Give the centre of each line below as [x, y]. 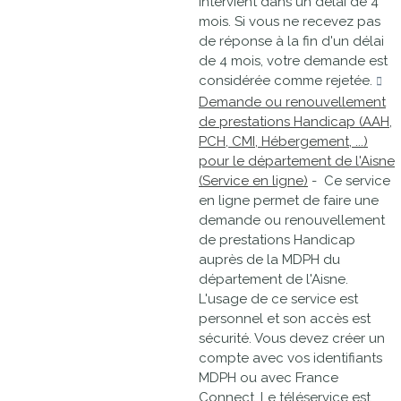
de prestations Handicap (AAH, [295, 122]
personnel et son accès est [285, 319]
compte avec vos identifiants [290, 358]
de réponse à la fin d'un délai [291, 41]
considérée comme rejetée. [287, 81]
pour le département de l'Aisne [297, 161]
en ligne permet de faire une [289, 200]
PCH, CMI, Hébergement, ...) [283, 141]
